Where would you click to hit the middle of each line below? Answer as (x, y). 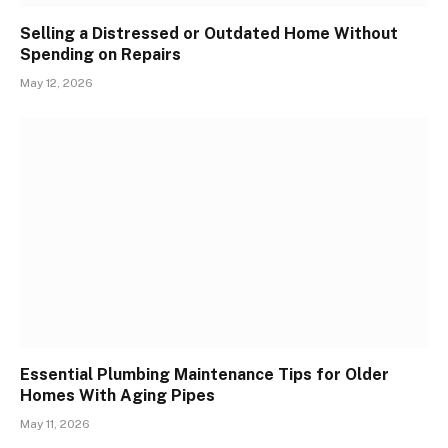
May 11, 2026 (55, 423)
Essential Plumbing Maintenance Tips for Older (204, 374)
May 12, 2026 (56, 83)
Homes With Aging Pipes (117, 395)
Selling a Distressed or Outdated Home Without (209, 34)
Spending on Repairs (100, 55)
